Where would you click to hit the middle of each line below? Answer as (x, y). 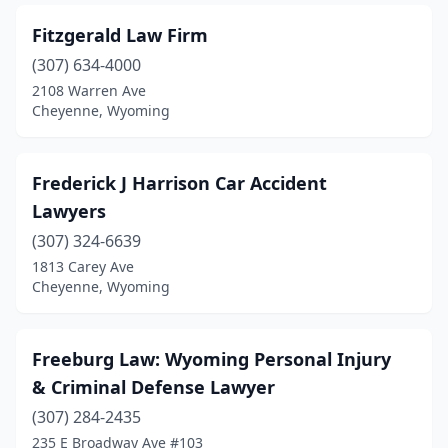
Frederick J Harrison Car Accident (179, 183)
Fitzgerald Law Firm (120, 35)
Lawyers (69, 211)
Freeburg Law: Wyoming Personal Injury (211, 359)
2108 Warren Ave (89, 90)
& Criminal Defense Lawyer (153, 387)
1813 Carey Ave (83, 266)
